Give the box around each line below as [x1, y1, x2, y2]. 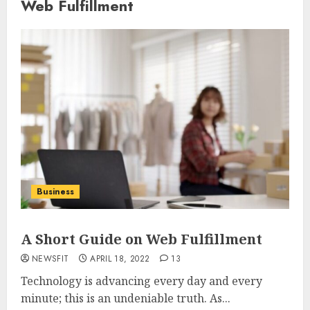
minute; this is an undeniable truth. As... [21, 290, 230, 306]
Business [37, 185, 74, 198]
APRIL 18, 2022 [90, 252, 150, 265]
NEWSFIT [32, 252, 69, 265]
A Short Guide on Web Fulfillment [21, 229, 262, 248]
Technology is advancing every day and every [21, 273, 262, 289]
